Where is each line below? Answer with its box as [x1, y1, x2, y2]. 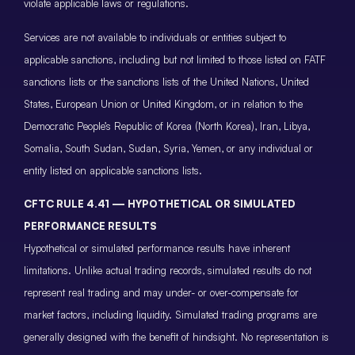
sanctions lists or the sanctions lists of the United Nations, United [24, 74, 309, 88]
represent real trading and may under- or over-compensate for [24, 286, 299, 300]
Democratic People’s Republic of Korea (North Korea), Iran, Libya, [24, 119, 310, 132]
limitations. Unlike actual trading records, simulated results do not [24, 264, 311, 277]
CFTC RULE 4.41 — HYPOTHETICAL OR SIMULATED [24, 197, 296, 211]
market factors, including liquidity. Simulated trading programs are [24, 308, 317, 322]
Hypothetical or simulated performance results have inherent [24, 242, 290, 255]
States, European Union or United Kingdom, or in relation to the [24, 97, 303, 110]
